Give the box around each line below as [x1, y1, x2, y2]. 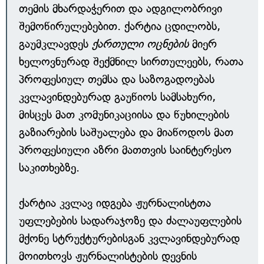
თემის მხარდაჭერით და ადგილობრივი [19, 2, 222, 15]
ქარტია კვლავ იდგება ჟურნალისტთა [19, 196, 211, 210]
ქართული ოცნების [92, 37, 189, 51]
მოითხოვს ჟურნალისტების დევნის [19, 249, 197, 263]
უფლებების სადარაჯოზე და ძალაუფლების [19, 214, 242, 227]
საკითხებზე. [19, 161, 80, 174]
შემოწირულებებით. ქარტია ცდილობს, [19, 19, 220, 33]
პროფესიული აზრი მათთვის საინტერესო [19, 143, 232, 157]
